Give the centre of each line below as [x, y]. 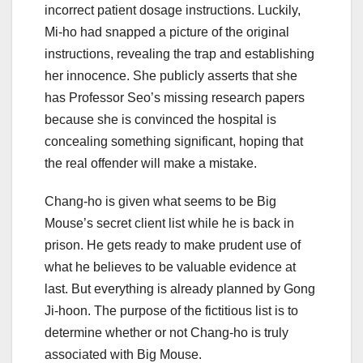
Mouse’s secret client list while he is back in [169, 224]
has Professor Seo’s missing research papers [175, 98]
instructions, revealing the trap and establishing [179, 54]
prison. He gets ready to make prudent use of [173, 246]
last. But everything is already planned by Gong [180, 289]
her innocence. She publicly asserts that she [171, 76]
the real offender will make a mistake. [151, 164]
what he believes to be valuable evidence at [170, 267]
